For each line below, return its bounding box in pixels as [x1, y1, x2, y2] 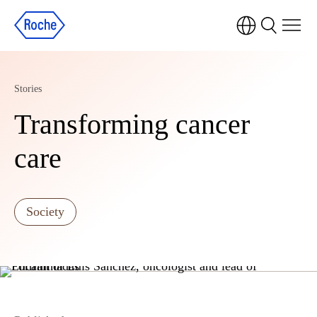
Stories [14, 83, 42, 94]
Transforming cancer [14, 108, 250, 140]
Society [26, 204, 64, 219]
